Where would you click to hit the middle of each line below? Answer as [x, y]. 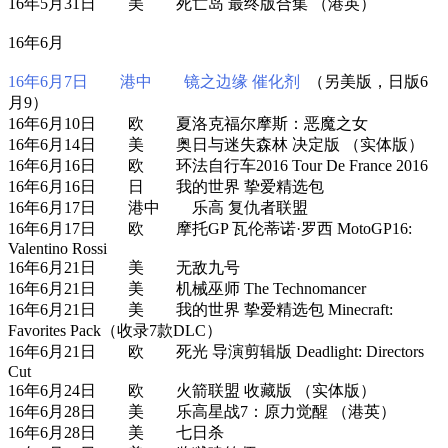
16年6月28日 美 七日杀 [116, 432]
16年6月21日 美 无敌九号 [124, 267]
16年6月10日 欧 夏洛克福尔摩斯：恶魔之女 [188, 123]
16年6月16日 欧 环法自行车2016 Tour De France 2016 [218, 165]
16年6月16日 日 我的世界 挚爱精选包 [166, 186]
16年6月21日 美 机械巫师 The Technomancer [187, 288]
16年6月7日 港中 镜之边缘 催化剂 [154, 81]
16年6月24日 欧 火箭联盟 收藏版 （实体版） [192, 390]
